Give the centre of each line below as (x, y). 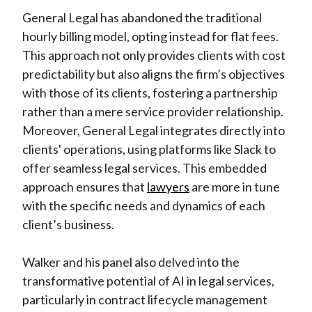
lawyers (168, 186)
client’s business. (68, 224)
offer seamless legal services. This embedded (145, 167)
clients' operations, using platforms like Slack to (149, 149)
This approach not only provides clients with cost (154, 55)
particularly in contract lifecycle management (145, 299)
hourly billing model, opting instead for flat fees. (150, 36)
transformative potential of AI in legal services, (148, 280)
